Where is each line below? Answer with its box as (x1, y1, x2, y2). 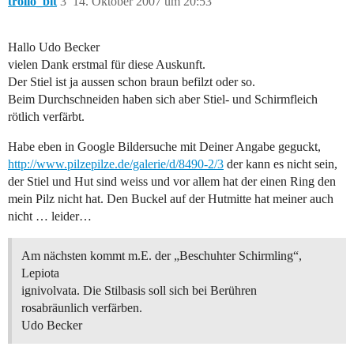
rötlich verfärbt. (8, 110, 85, 124)
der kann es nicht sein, (224, 157, 337, 171)
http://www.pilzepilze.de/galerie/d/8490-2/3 (8, 157, 224, 171)
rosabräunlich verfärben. (21, 301, 142, 315)
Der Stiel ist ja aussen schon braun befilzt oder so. (8, 75, 255, 89)
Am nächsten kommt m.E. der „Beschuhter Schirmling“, (21, 249, 302, 263)
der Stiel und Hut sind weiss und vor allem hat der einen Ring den (8, 175, 336, 189)
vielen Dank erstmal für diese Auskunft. (8, 58, 205, 72)
